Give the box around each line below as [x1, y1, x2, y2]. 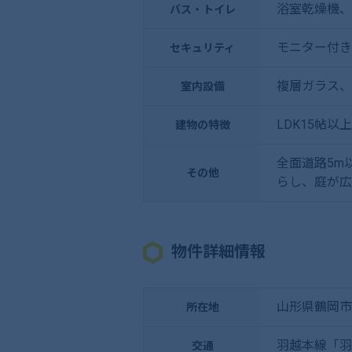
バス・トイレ [169, 2, 236, 16]
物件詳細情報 [171, 241, 266, 261]
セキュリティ [170, 41, 235, 54]
